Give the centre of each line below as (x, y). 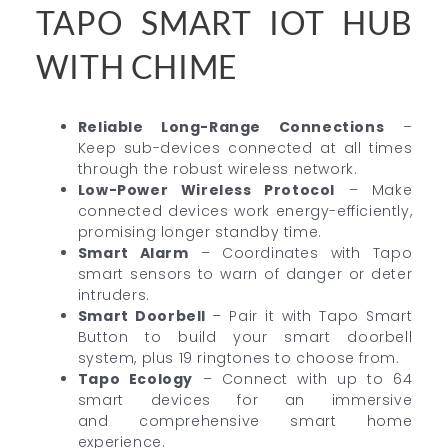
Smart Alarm (133, 252)
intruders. (113, 294)
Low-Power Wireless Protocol (206, 189)
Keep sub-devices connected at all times (245, 147)
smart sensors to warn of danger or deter (245, 273)
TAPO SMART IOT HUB (224, 22)
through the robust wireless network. (217, 168)
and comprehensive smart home (245, 420)
